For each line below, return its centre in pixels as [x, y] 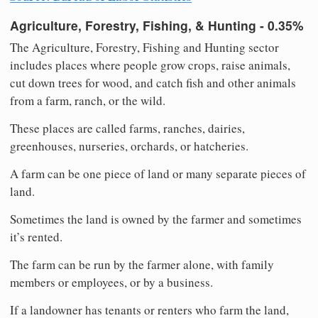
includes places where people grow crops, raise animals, [150, 65]
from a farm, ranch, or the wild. [88, 101]
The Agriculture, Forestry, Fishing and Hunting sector [144, 48]
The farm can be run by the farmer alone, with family [142, 265]
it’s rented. [36, 237]
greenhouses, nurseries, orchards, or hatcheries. [129, 146]
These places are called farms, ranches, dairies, [127, 128]
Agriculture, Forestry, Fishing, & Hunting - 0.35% [157, 25]
